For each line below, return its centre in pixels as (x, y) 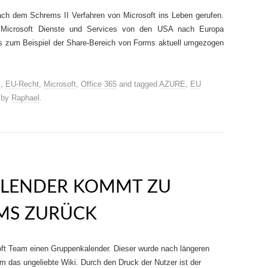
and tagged (138, 84)
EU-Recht (22, 84)
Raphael (25, 98)
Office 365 (99, 84)
